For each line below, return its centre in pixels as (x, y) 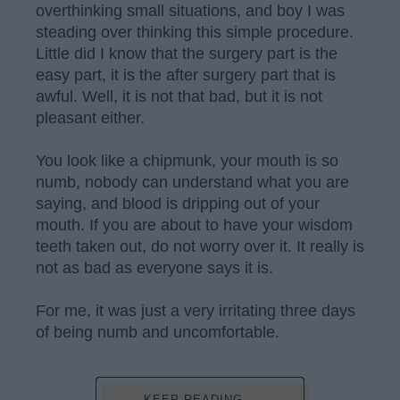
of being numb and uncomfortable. (158, 332)
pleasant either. (90, 117)
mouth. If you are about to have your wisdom (194, 225)
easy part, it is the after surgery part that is (186, 75)
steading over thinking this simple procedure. (195, 32)
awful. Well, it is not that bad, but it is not (179, 96)
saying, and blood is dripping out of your (178, 203)
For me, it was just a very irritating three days (196, 310)
